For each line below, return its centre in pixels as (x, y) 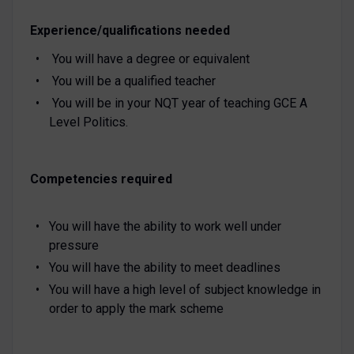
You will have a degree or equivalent (149, 58)
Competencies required (101, 179)
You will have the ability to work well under (165, 226)
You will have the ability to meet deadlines (164, 267)
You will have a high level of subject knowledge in (185, 289)
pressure (73, 245)
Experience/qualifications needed (130, 30)
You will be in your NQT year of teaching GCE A (178, 103)
